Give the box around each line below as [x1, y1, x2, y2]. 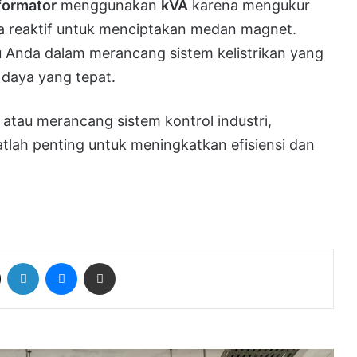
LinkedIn [38, 255, 80, 269]
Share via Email [115, 255, 140, 269]
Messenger [76, 255, 133, 269]
